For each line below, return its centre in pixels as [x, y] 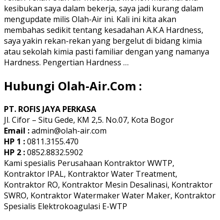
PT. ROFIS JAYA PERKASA [50, 109]
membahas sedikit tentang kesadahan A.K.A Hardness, [104, 30]
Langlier [102, 21]
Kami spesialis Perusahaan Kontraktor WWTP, [89, 163]
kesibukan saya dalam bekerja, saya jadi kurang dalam [104, 8]
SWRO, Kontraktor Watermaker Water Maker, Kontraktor [110, 195]
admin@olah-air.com [69, 130]
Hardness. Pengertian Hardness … [66, 62]
